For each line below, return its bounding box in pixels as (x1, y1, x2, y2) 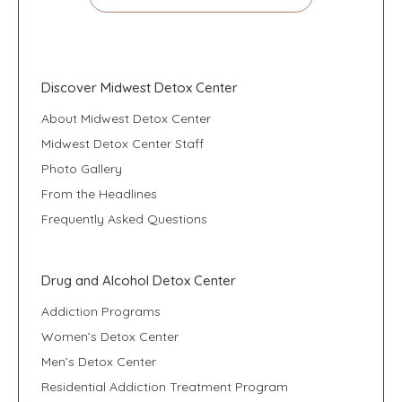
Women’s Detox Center (41, 328, 179, 345)
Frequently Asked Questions (41, 210, 207, 227)
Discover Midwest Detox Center (41, 78, 238, 96)
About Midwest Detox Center (41, 109, 211, 127)
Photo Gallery (41, 160, 122, 177)
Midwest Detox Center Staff (41, 135, 204, 152)
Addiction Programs (41, 302, 161, 319)
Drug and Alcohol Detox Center (41, 271, 236, 289)
